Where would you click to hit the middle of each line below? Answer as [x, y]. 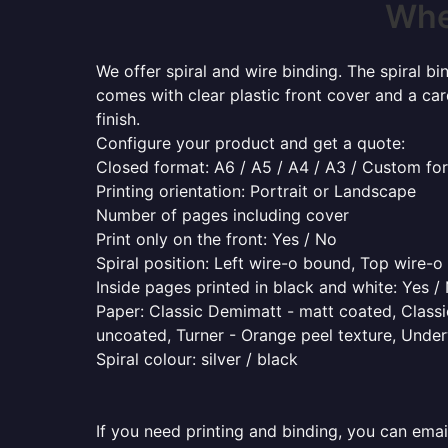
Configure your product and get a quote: [250, 143]
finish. [118, 119]
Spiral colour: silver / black [197, 359]
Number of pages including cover [222, 215]
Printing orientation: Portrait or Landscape [256, 191]
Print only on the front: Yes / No [216, 239]
